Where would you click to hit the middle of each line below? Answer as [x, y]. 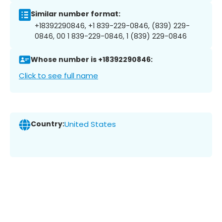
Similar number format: [76, 14]
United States [90, 124]
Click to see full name [58, 75]
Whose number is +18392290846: [92, 60]
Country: [48, 124]
